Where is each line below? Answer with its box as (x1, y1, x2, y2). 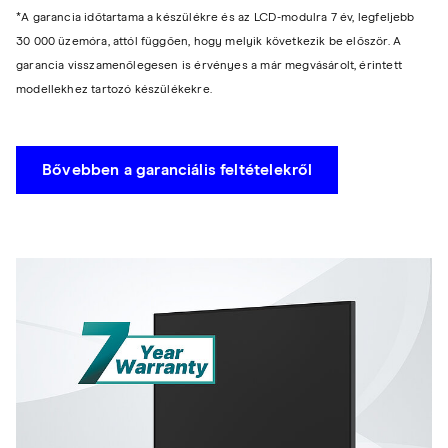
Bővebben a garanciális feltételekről (42, 162, 313, 179)
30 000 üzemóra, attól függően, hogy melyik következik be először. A (16, 36, 402, 49)
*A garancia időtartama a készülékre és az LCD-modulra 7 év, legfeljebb (16, 12, 415, 25)
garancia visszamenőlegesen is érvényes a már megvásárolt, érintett (16, 60, 402, 73)
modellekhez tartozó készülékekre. (16, 84, 212, 97)
